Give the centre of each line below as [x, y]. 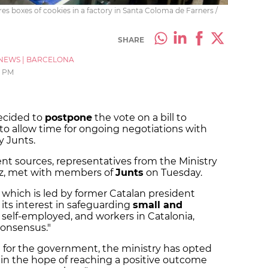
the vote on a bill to [139, 118]
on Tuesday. [173, 173]
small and [158, 205]
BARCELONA [50, 60]
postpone [68, 118]
